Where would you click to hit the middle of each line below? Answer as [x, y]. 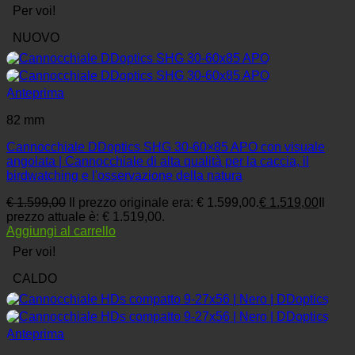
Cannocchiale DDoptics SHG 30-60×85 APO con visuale [166, 147]
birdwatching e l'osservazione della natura [124, 176]
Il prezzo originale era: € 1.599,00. [164, 203]
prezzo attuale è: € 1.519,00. [86, 217]
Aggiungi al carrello [61, 231]
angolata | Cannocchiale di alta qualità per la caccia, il [158, 162]
